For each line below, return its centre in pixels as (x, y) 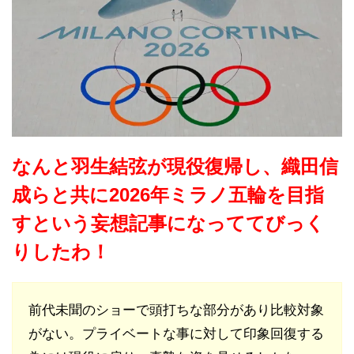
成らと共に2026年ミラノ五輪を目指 (168, 194)
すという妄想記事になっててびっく (168, 223)
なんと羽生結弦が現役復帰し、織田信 (175, 166)
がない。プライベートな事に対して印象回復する (176, 333)
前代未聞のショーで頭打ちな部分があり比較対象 (176, 310)
